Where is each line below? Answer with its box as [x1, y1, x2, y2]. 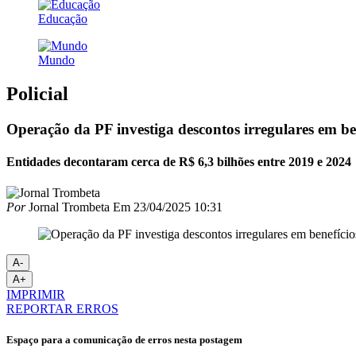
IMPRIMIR [6, 288, 65, 302]
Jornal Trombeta [25, 200, 110, 215]
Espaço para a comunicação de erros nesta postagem [6, 334, 242, 346]
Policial [6, 83, 68, 104]
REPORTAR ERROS [6, 302, 118, 316]
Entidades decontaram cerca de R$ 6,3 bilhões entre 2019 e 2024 [6, 154, 351, 168]
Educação [38, 11, 87, 25]
